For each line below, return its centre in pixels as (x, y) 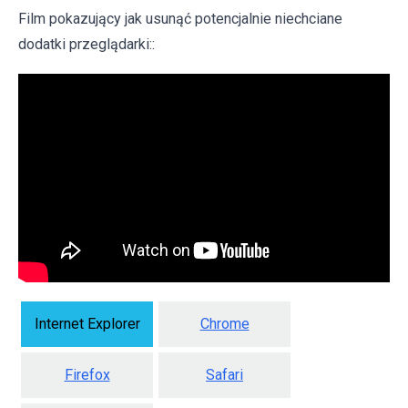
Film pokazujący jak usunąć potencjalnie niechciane (180, 18)
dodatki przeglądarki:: (87, 44)
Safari (224, 375)
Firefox (87, 375)
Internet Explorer (87, 324)
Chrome (224, 324)
